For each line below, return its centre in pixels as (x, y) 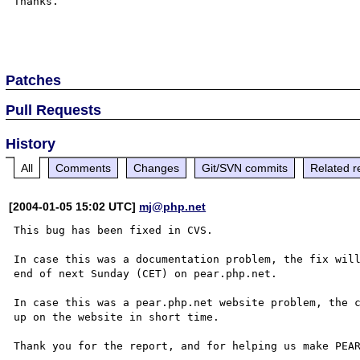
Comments (84, 168)
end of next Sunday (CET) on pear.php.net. (146, 273)
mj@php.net (173, 206)
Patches (34, 80)
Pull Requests (54, 110)
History (31, 143)
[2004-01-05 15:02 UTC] (74, 206)
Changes (157, 168)
